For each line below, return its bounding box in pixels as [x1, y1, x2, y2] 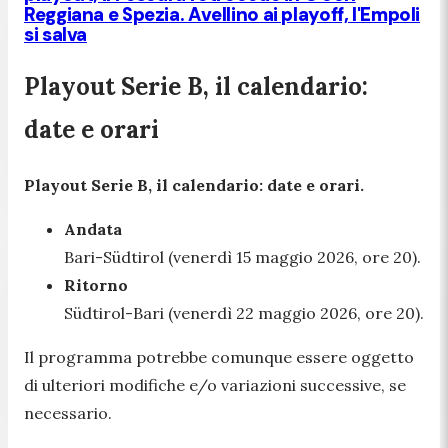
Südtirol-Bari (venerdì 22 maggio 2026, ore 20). [64, 303, 424, 324]
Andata [64, 219, 122, 240]
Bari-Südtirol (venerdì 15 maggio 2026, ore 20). [64, 247, 421, 268]
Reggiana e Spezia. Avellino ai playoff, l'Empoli [24, 2, 421, 28]
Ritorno [64, 275, 128, 296]
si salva [24, 22, 88, 48]
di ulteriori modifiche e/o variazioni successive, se [24, 375, 406, 396]
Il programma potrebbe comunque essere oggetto [24, 347, 414, 368]
